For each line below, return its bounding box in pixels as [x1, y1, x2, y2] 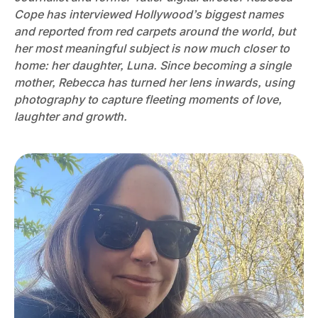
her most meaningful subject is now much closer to [14, 41, 290, 55]
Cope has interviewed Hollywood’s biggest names [14, 7, 284, 21]
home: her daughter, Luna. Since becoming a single [14, 58, 291, 72]
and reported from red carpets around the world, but [14, 24, 295, 38]
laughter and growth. [14, 109, 127, 124]
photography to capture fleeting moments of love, [14, 92, 282, 106]
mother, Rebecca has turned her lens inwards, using [14, 75, 295, 89]
